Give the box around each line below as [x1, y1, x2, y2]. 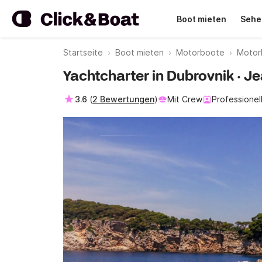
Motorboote [176, 47, 225, 57]
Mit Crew [167, 94, 202, 104]
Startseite [63, 47, 103, 57]
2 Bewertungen [92, 94, 154, 104]
